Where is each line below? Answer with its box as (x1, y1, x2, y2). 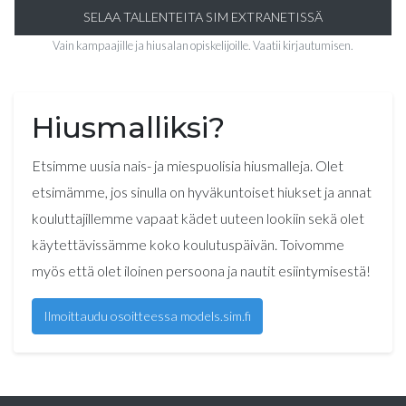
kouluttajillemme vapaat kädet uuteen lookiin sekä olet (32, 209, 364, 227)
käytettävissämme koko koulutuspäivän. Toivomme (32, 236, 344, 253)
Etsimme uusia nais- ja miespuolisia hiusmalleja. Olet (32, 157, 343, 174)
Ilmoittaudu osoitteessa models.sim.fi (43, 308, 251, 324)
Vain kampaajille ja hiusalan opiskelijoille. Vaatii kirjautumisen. (53, 38, 353, 53)
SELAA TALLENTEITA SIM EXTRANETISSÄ (83, 9, 323, 24)
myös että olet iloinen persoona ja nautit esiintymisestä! (32, 262, 371, 279)
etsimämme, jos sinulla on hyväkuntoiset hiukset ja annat (32, 183, 372, 200)
